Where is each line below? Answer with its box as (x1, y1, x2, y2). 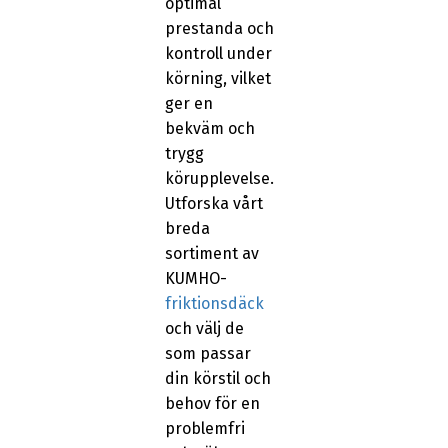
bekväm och (164, 119, 255, 139)
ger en (164, 94, 213, 114)
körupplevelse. (164, 169, 274, 189)
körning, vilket (164, 69, 271, 89)
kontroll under (164, 44, 272, 64)
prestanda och (164, 19, 274, 39)
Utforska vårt (164, 194, 263, 214)
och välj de (164, 319, 244, 339)
